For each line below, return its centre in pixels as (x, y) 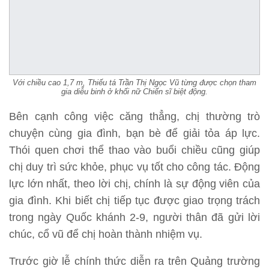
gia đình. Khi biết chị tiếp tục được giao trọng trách (134, 201)
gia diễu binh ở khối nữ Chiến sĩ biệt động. (134, 92)
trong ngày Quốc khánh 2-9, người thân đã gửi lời (134, 218)
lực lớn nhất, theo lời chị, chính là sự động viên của (134, 184)
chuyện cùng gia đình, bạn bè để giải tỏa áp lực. (134, 134)
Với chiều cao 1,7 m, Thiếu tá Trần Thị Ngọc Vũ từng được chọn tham (134, 83)
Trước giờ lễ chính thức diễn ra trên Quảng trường (134, 261)
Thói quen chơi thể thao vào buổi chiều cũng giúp (134, 150)
